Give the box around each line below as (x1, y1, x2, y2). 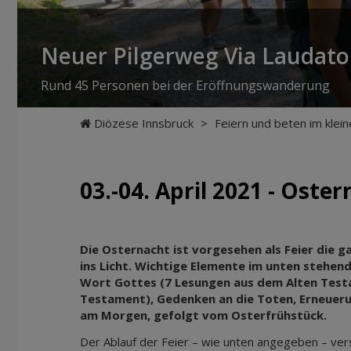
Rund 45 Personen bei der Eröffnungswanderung (41, 77, 330, 94)
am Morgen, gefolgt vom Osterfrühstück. (80, 307, 327, 323)
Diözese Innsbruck (94, 115, 194, 131)
